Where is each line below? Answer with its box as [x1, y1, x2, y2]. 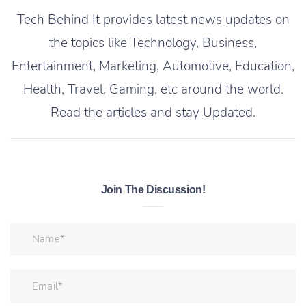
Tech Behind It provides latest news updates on [16, 10, 290, 29]
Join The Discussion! [100, 183, 206, 195]
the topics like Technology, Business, [49, 33, 257, 52]
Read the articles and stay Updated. [51, 103, 255, 122]
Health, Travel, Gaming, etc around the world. [23, 80, 283, 98]
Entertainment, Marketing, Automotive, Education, [12, 57, 294, 75]
